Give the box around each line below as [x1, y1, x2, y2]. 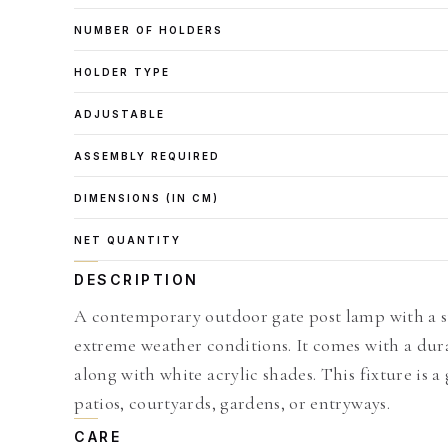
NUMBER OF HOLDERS [74, 24, 223, 36]
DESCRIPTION [74, 271, 199, 288]
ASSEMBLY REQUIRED [74, 150, 220, 162]
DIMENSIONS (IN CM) [74, 192, 219, 204]
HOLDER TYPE [74, 66, 171, 78]
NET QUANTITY [74, 234, 182, 246]
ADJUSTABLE [74, 108, 166, 120]
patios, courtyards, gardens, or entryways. [74, 392, 390, 414]
